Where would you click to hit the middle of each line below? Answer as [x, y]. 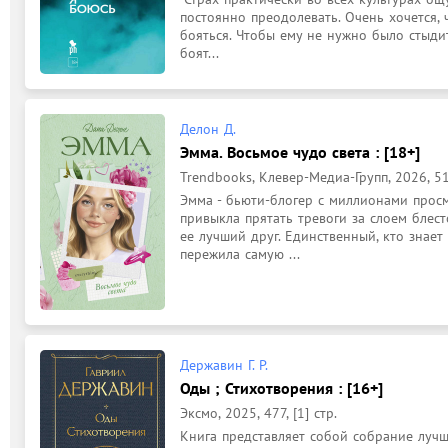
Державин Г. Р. [224, 365]
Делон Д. [208, 129]
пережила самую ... [240, 254]
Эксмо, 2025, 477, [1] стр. [258, 413]
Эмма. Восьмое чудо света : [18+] [300, 152]
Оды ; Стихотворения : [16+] [281, 388]
